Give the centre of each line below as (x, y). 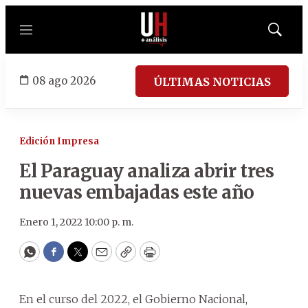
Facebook (81, 258)
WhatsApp (61, 258)
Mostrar (289, 34)
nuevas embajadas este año (137, 192)
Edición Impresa (59, 141)
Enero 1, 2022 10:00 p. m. (76, 222)
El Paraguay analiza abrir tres (146, 171)
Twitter (100, 258)
